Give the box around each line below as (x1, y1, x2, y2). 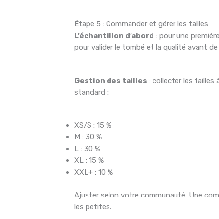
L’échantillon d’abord (74, 31, 154, 41)
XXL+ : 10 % (74, 168, 113, 177)
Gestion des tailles (74, 76, 148, 85)
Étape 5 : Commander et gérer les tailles (74, 20, 209, 29)
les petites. (74, 202, 112, 211)
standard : (74, 88, 109, 97)
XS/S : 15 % (74, 121, 112, 130)
